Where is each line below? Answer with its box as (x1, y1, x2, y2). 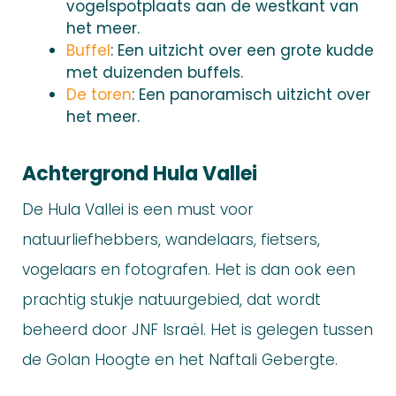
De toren (66, 84, 132, 106)
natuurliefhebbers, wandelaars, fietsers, (22, 229, 320, 251)
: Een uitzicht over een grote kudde (110, 40, 374, 62)
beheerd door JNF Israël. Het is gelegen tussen (22, 319, 373, 341)
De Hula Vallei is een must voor (22, 199, 254, 221)
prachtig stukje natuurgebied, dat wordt (22, 289, 321, 311)
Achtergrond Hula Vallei (22, 160, 257, 188)
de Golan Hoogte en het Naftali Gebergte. (22, 349, 338, 371)
